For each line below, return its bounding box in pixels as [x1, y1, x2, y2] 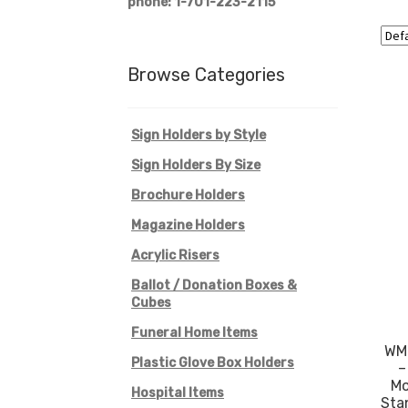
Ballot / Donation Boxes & [131, 277, 298, 293]
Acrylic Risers [131, 247, 220, 263]
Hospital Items [131, 384, 225, 401]
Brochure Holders [131, 187, 246, 203]
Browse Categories [127, 64, 286, 87]
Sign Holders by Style [131, 127, 267, 143]
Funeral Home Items [131, 324, 259, 341]
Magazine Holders [131, 217, 246, 233]
